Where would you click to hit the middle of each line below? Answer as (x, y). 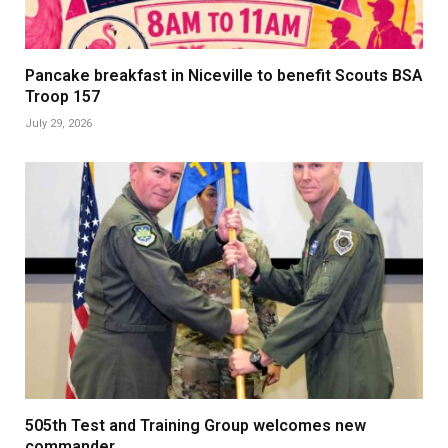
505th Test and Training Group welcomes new (195, 425)
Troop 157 (62, 96)
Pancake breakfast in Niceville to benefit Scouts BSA (224, 75)
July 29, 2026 (58, 123)
